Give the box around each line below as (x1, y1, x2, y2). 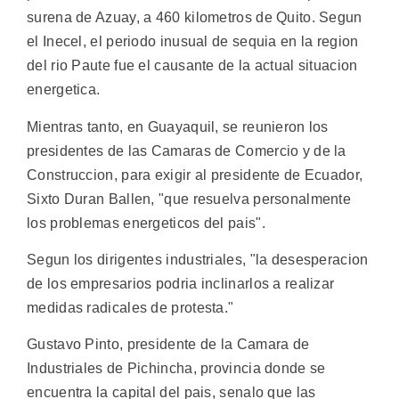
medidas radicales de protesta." (27, 299, 234, 315)
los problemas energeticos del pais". (27, 215, 265, 231)
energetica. (27, 82, 101, 98)
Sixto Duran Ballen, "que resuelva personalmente (27, 191, 352, 207)
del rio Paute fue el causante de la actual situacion (27, 58, 358, 74)
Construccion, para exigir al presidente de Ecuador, (27, 167, 363, 183)
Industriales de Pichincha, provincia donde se (27, 361, 326, 377)
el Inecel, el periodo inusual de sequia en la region (27, 34, 359, 50)
